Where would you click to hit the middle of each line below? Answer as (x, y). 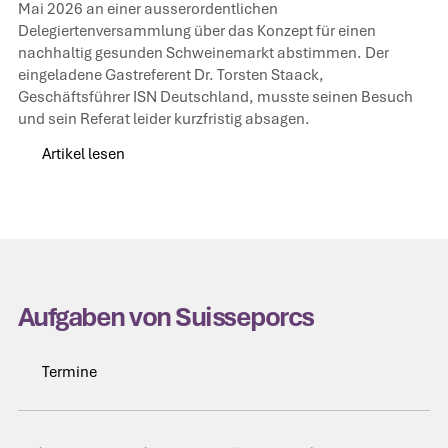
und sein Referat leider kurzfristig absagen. (163, 118)
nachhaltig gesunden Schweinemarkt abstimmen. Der (203, 52)
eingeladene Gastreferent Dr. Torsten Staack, (170, 74)
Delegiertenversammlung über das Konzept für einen (196, 30)
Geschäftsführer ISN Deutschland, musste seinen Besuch (215, 96)
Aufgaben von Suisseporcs (165, 317)
